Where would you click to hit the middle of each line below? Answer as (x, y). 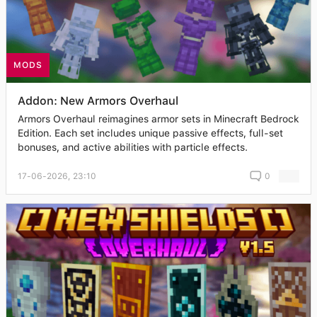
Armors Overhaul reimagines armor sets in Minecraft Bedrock (158, 119)
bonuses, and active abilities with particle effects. (133, 148)
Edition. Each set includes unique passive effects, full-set (150, 133)
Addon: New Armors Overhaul (98, 101)
